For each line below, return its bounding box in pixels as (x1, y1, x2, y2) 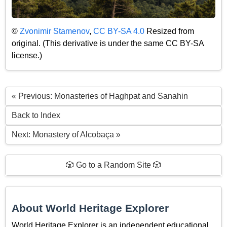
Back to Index (12, 111, 60, 120)
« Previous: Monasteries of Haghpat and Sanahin (12, 92, 188, 101)
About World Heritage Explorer (12, 202, 169, 214)
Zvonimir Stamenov (20, 26, 89, 35)
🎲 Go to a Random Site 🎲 (66, 161, 161, 170)
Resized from (144, 26, 194, 35)
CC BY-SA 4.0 (93, 26, 144, 35)
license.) (12, 51, 42, 60)
